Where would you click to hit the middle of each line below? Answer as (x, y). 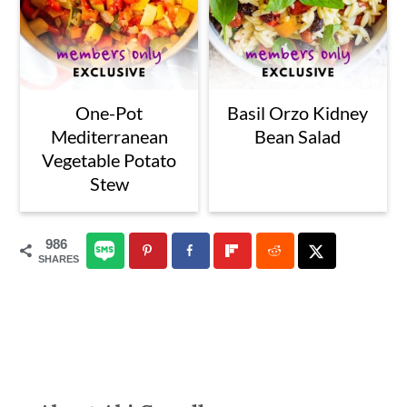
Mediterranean (109, 137)
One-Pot (109, 113)
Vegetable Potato (109, 160)
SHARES (59, 259)
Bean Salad (298, 137)
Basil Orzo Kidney (298, 113)
